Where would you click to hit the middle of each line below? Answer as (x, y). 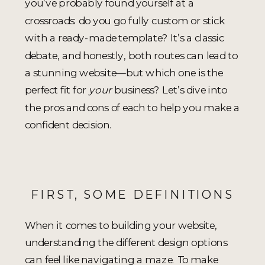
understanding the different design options (126, 242)
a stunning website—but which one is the (124, 72)
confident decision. (68, 125)
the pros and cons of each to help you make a (132, 107)
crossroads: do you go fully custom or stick (125, 20)
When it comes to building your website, (121, 225)
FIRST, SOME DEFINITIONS (132, 195)
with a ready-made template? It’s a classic (124, 38)
